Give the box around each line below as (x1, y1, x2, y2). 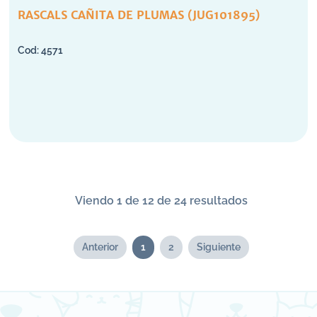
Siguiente (197, 241, 241, 253)
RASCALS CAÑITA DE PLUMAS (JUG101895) (117, 8, 260, 22)
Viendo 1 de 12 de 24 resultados (75, 194, 248, 207)
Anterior (82, 241, 118, 253)
